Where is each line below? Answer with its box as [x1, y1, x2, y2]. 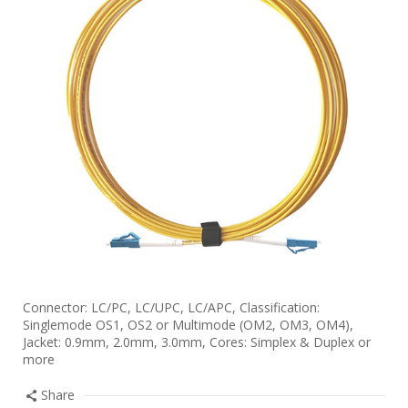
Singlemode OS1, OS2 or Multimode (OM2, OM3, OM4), [23, 316, 353, 333]
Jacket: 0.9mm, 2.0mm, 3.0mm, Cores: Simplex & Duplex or [23, 333, 371, 351]
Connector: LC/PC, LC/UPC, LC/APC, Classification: [23, 299, 320, 316]
